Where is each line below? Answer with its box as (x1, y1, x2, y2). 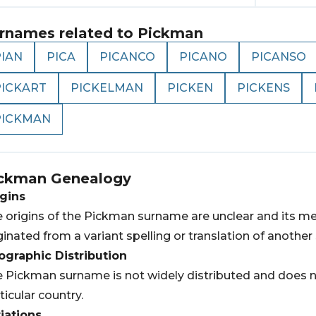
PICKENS (237, 81, 290, 95)
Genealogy (47, 170, 131, 187)
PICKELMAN (71, 81, 143, 95)
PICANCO (99, 50, 155, 63)
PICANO (179, 50, 227, 63)
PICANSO (251, 50, 306, 63)
